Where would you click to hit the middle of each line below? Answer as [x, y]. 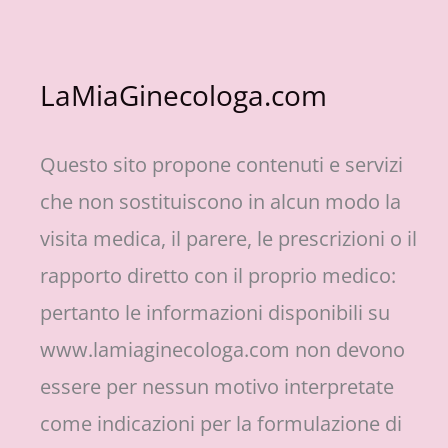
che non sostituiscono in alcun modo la [220, 201]
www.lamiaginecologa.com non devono [222, 349]
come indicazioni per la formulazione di [221, 423]
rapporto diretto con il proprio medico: [218, 275]
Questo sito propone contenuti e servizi [221, 164]
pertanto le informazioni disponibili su [215, 312]
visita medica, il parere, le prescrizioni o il [228, 238]
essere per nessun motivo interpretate [217, 386]
